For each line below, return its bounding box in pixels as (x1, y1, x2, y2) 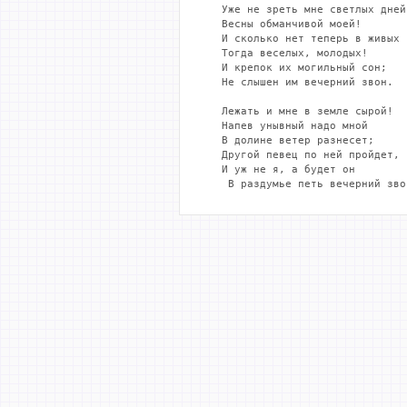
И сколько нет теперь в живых (203, 33, 400, 45)
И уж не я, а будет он (203, 164, 355, 175)
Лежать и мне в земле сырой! (203, 105, 393, 117)
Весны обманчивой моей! (203, 18, 362, 30)
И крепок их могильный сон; (203, 62, 387, 74)
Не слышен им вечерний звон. (203, 76, 393, 88)
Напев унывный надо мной (203, 120, 368, 132)
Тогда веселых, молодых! (203, 47, 368, 59)
